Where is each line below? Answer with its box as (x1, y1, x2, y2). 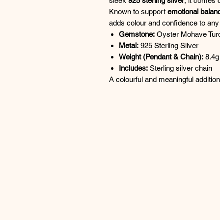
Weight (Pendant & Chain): (119, 52, 203, 61)
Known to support (109, 7, 167, 16)
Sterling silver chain (148, 63, 212, 72)
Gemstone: (119, 29, 155, 38)
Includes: (119, 63, 148, 72)
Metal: (119, 41, 138, 50)
